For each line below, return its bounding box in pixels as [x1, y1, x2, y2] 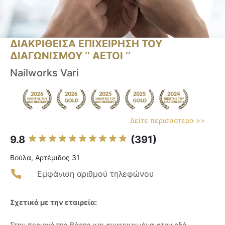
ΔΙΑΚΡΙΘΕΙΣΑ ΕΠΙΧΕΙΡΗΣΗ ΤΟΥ [10, 38, 162, 50]
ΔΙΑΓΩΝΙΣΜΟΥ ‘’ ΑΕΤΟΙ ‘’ [10, 50, 131, 62]
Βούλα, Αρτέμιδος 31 [10, 153, 80, 162]
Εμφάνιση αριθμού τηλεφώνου [37, 169, 154, 179]
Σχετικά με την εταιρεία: [10, 198, 97, 207]
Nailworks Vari [10, 67, 79, 79]
